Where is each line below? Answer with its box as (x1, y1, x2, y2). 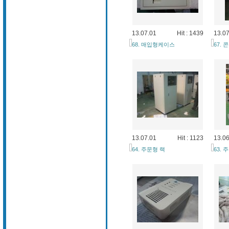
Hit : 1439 (176, 30, 203, 37)
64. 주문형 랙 (131, 146, 165, 152)
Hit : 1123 (177, 134, 203, 142)
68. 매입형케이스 (131, 41, 175, 48)
